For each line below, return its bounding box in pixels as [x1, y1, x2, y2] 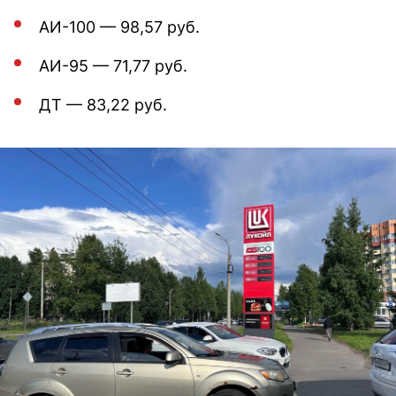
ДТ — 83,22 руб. [39, 95, 167, 114]
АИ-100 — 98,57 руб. [39, 17, 200, 36]
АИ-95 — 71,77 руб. [39, 56, 187, 75]
